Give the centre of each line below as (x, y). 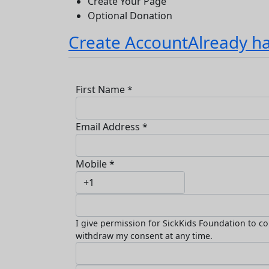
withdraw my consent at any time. (144, 236)
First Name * (104, 90)
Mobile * (95, 164)
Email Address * (112, 127)
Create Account (128, 42)
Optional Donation (130, 16)
